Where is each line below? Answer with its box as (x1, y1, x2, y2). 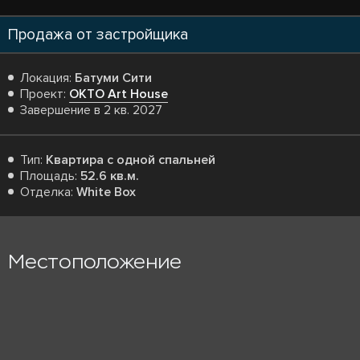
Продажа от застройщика (8, 25, 188, 44)
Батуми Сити (75, 70, 152, 86)
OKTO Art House (69, 86, 168, 102)
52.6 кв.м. (80, 168, 139, 184)
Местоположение (8, 250, 182, 273)
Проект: (20, 86, 69, 102)
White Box (76, 184, 136, 200)
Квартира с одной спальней (46, 152, 215, 168)
